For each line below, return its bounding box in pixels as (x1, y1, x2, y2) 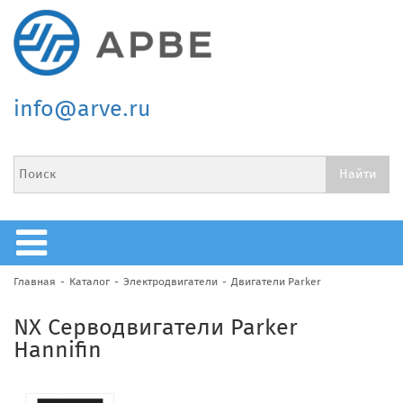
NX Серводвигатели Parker (13, 313, 298, 341)
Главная (13, 274, 56, 288)
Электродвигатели (123, 274, 218, 288)
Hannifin (13, 336, 102, 363)
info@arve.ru (13, 94, 151, 122)
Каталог (69, 274, 110, 288)
